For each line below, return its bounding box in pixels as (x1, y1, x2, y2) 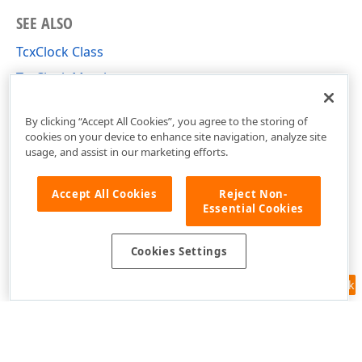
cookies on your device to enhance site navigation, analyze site (24, 128, 326, 144)
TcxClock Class (16, 43, 103, 61)
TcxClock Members (16, 69, 131, 86)
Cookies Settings (130, 244, 228, 259)
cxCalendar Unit (16, 95, 113, 112)
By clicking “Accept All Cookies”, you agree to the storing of (24, 113, 308, 128)
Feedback (303, 277, 354, 293)
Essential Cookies (202, 200, 305, 216)
